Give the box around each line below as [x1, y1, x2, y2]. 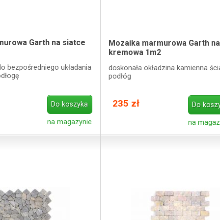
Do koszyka [51, 100, 88, 109]
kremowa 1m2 [108, 48, 161, 57]
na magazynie [47, 118, 92, 127]
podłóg [108, 72, 131, 81]
